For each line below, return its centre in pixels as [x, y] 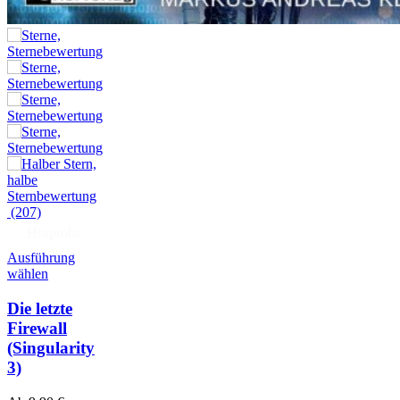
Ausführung [41, 258]
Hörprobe [54, 233]
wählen [28, 274]
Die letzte [40, 309]
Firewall [37, 329]
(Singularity [51, 348]
